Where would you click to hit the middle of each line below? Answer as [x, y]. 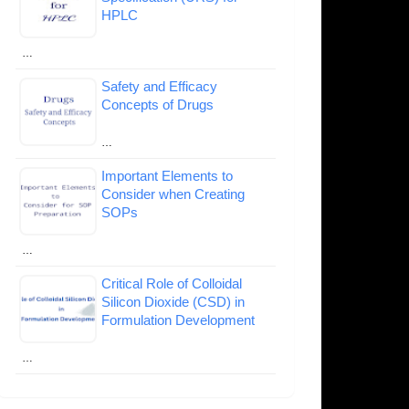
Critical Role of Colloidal [172, 283]
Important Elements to [167, 175]
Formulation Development [178, 320]
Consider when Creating [173, 194]
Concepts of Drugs [157, 104]
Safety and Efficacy [159, 86]
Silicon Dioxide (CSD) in [173, 301]
